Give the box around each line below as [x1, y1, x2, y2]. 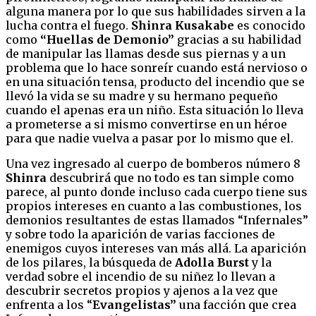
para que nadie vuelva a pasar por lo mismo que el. [6, 130, 293, 145]
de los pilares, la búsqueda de [6, 255, 175, 269]
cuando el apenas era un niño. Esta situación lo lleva [6, 102, 303, 117]
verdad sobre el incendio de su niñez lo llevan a [6, 269, 275, 284]
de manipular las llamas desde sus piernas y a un [6, 46, 286, 61]
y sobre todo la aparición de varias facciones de [6, 226, 275, 241]
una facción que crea [176, 297, 296, 312]
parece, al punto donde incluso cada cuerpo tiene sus [6, 184, 308, 199]
